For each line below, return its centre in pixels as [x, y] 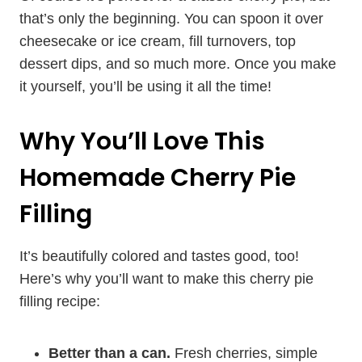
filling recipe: [60, 301]
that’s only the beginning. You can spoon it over [171, 19]
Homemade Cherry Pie [158, 178]
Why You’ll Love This [142, 141]
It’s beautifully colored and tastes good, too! [159, 256]
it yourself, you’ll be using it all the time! [145, 86]
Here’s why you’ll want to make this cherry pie [166, 279]
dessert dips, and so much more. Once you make [178, 64]
